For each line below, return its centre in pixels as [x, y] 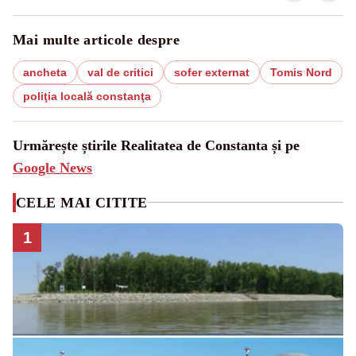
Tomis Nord [301, 72]
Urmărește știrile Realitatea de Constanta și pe [156, 145]
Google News [52, 167]
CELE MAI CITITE [82, 202]
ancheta [45, 72]
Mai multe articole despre [97, 39]
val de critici [120, 72]
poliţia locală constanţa [87, 96]
